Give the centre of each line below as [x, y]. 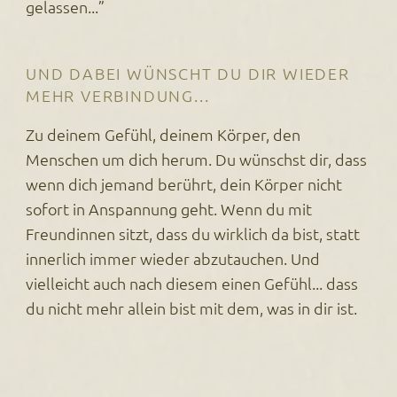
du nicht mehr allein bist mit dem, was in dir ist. [192, 308]
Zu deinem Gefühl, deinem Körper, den [163, 135]
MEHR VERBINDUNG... [118, 95]
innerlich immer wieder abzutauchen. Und [173, 259]
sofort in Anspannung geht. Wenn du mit [169, 209]
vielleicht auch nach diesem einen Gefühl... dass [192, 284]
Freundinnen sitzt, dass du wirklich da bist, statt [193, 234]
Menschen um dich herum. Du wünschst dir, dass [197, 160]
